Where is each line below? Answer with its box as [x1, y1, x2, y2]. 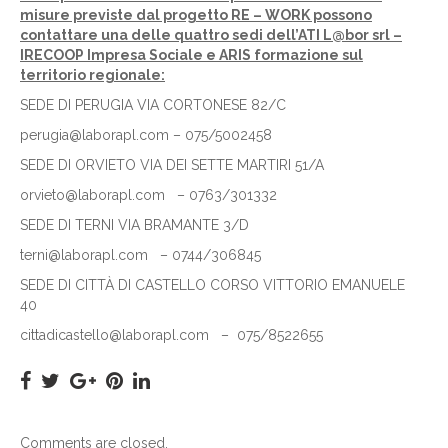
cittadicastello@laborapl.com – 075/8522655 [20, 327, 323, 343]
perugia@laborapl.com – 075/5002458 [20, 127, 272, 143]
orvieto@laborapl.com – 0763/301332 [20, 187, 277, 203]
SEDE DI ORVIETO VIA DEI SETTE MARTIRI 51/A [20, 157, 324, 173]
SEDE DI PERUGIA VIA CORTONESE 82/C [20, 97, 286, 113]
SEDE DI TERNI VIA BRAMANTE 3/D [20, 217, 249, 233]
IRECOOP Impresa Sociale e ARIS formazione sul [20, 47, 363, 63]
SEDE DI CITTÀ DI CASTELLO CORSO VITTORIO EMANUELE [20, 277, 405, 293]
